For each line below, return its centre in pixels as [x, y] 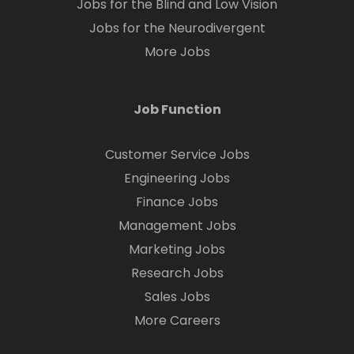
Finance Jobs [177, 202]
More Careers [177, 320]
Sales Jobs [177, 297]
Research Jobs [177, 273]
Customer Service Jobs [177, 154]
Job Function [177, 109]
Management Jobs [177, 226]
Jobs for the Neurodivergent [177, 28]
